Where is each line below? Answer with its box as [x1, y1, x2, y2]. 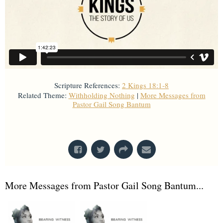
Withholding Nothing [68, 90, 135, 101]
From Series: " [63, 116, 129, 131]
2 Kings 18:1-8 [122, 80, 169, 91]
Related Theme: [17, 90, 67, 101]
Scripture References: [54, 80, 120, 91]
